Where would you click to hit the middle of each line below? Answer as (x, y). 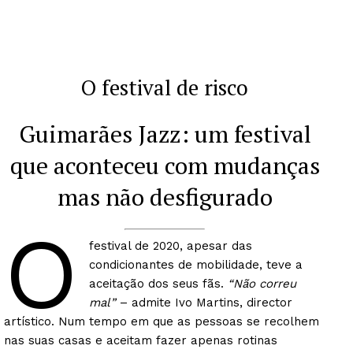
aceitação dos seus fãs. (158, 283)
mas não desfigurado (165, 197)
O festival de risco (165, 88)
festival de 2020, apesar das (170, 245)
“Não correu (262, 283)
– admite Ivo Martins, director (204, 302)
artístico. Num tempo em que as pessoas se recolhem (162, 321)
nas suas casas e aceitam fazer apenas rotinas (141, 340)
